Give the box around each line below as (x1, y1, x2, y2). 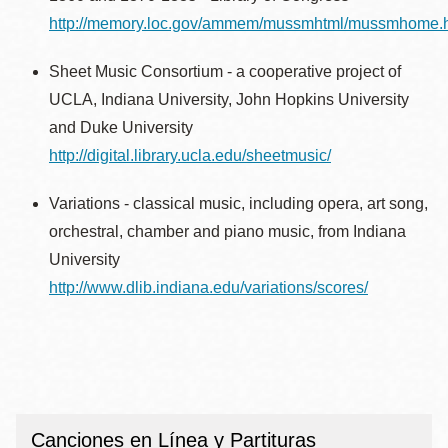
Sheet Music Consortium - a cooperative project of (49, 63, 401, 80)
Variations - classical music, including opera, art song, (49, 195, 428, 212)
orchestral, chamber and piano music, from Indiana (49, 223, 406, 240)
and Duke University (49, 119, 193, 136)
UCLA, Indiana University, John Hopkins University (49, 91, 409, 108)
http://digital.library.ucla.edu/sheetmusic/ (49, 147, 331, 164)
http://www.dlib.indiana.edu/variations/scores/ (49, 279, 368, 296)
